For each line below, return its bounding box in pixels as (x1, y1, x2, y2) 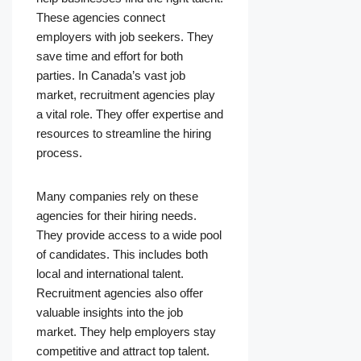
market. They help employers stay (36, 325, 216, 339)
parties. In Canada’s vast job (36, 68, 185, 83)
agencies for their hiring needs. (36, 209, 197, 223)
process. (36, 146, 82, 160)
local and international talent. (36, 267, 184, 281)
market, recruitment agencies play (36, 88, 215, 102)
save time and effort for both (36, 49, 183, 64)
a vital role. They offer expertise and (36, 107, 223, 122)
